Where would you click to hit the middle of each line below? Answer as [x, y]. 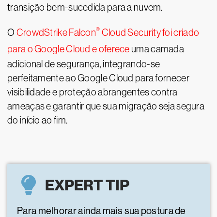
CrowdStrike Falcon [56, 32]
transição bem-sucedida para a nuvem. [85, 7]
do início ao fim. [38, 120]
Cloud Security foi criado [150, 32]
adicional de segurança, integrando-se [84, 64]
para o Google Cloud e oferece [69, 49]
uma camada [157, 49]
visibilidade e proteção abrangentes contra [93, 92]
